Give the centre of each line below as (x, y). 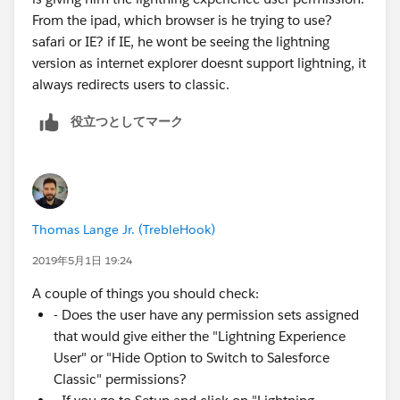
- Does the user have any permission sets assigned (206, 314)
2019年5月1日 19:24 (82, 260)
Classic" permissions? (120, 379)
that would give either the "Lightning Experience (200, 336)
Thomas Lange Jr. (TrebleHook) (124, 229)
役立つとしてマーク (127, 121)
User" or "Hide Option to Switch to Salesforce (192, 357)
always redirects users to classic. (133, 84)
